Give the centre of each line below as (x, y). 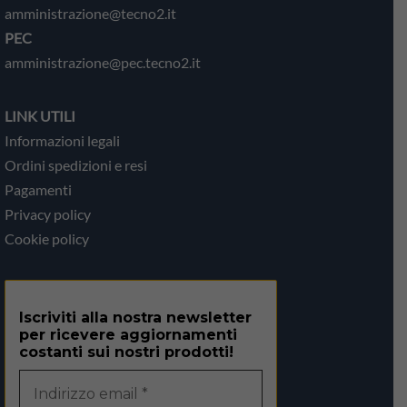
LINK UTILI (40, 115)
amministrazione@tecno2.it (90, 13)
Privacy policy (48, 213)
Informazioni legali (62, 140)
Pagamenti (38, 189)
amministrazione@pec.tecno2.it (103, 62)
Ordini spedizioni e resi (76, 164)
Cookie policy (47, 238)
